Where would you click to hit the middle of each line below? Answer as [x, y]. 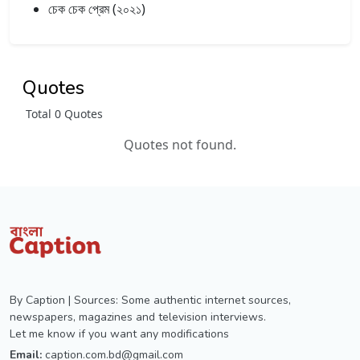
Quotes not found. [180, 144]
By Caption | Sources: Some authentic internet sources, [150, 300]
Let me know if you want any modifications [119, 333]
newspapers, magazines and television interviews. [138, 317]
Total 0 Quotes [64, 113]
